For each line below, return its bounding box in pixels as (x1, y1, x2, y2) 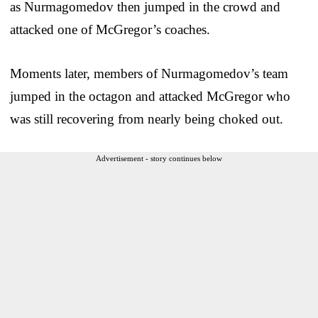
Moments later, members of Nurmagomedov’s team (10, 65, 288, 81)
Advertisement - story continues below (96, 153, 222, 163)
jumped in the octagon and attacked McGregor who (10, 88, 290, 104)
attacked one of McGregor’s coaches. (10, 21, 210, 37)
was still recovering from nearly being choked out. (10, 111, 283, 126)
